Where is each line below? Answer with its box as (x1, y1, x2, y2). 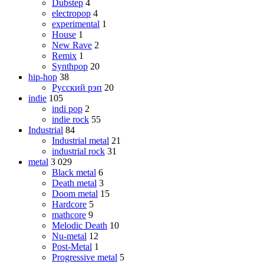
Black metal (52, 167, 96, 177)
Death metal (52, 177, 97, 188)
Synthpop (52, 61, 88, 71)
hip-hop (28, 71, 57, 82)
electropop (52, 8, 91, 18)
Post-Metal (52, 241, 92, 252)
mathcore (52, 209, 86, 220)
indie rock (52, 114, 89, 124)
